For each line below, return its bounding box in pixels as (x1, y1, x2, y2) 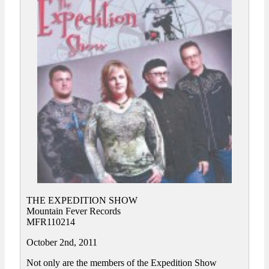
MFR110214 (26, 217, 75, 228)
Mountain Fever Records (26, 206, 121, 217)
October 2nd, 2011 (26, 237, 97, 248)
